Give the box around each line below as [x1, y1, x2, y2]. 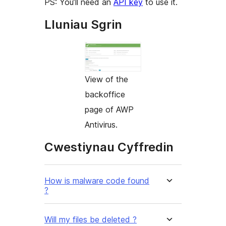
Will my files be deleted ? [44, 214, 137, 224]
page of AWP [85, 104, 134, 115]
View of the [85, 74, 128, 84]
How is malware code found [44, 175, 149, 186]
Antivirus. [85, 119, 118, 130]
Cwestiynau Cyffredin [44, 139, 174, 154]
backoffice [85, 89, 125, 99]
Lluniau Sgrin [44, 17, 122, 32]
